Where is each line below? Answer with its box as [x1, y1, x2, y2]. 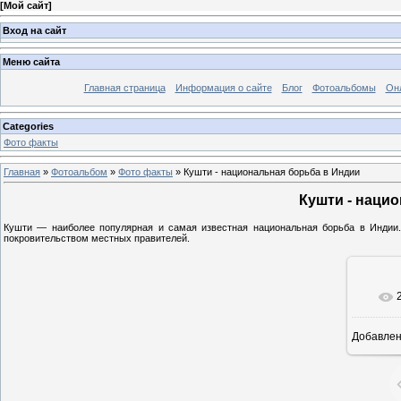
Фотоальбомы [311, 82, 376, 94]
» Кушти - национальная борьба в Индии [173, 166, 360, 177]
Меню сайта [3, 56, 60, 68]
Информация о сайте [175, 82, 272, 94]
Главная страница [83, 82, 166, 94]
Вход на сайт [3, 24, 66, 36]
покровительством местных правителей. [4, 232, 190, 243]
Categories [3, 120, 54, 132]
